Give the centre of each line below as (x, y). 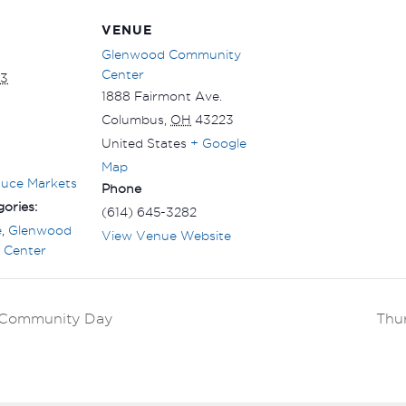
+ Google (218, 143)
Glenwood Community (171, 54)
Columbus (133, 119)
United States (144, 143)
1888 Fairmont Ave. (162, 96)
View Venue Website (166, 235)
